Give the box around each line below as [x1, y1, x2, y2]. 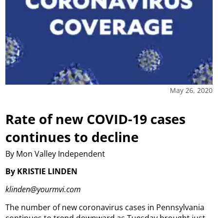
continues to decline [5, 127, 139, 146]
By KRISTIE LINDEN [5, 165, 78, 177]
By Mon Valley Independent [5, 148, 106, 159]
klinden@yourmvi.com [5, 183, 81, 195]
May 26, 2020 [169, 85, 213, 95]
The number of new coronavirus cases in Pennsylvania [5, 201, 205, 213]
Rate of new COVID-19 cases [5, 109, 186, 128]
